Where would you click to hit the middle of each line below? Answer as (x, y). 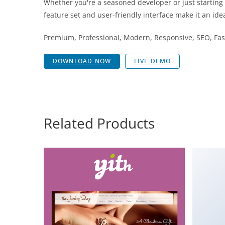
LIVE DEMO (152, 61)
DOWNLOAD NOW (82, 61)
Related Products (99, 123)
